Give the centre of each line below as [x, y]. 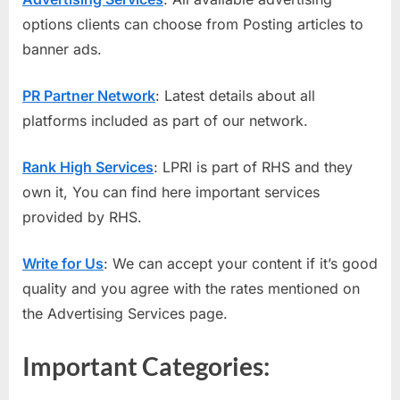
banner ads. [62, 49]
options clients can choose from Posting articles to [193, 24]
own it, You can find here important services [171, 192]
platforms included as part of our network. [165, 120]
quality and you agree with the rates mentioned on [191, 288]
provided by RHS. [82, 217]
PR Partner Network [89, 95]
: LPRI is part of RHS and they [253, 167]
